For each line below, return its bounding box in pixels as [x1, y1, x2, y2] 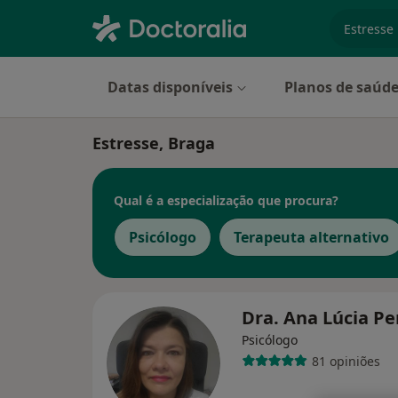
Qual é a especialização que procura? [114, 191, 338, 209]
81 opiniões [311, 352, 380, 370]
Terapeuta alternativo [234, 227, 389, 247]
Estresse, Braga [92, 132, 215, 154]
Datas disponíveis [107, 77, 233, 97]
